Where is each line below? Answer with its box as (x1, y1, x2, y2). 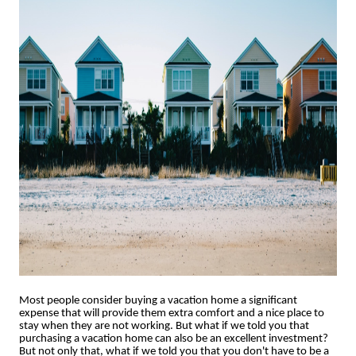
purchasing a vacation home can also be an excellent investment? (19, 333, 328, 346)
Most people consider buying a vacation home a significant (19, 295, 297, 308)
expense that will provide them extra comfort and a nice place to (19, 308, 324, 320)
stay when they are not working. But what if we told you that (19, 320, 309, 333)
